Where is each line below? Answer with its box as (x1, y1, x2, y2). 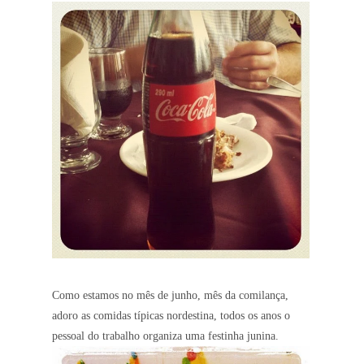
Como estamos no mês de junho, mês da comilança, (52, 289, 288, 302)
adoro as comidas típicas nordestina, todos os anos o (52, 310, 290, 323)
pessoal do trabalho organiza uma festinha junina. (52, 330, 279, 343)
